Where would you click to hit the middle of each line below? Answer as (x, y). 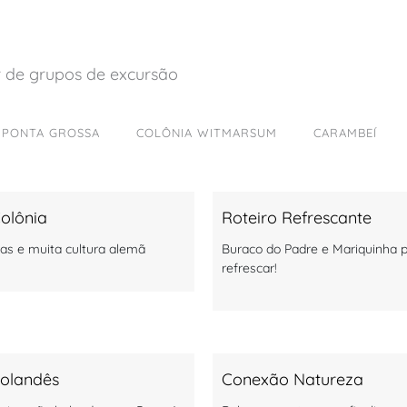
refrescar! (249, 268)
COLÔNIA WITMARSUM (206, 132)
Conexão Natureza (293, 379)
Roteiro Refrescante (297, 217)
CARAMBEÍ (345, 132)
